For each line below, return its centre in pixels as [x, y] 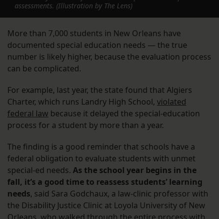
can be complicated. [44, 69]
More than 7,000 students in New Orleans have [94, 33]
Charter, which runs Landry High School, [82, 102]
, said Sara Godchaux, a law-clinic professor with [119, 194]
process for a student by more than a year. [86, 125]
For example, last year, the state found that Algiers [100, 90]
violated [172, 102]
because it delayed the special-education [124, 114]
